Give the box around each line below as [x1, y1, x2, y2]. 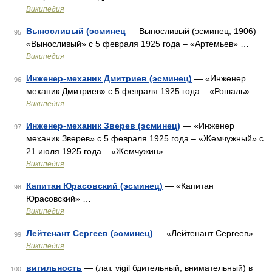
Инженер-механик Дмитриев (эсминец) [26, 73, 192, 83]
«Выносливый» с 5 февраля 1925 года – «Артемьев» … [26, 39, 249, 49]
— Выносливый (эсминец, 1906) [126, 26, 256, 36]
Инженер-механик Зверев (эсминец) [26, 121, 180, 131]
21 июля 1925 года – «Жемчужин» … [26, 146, 174, 156]
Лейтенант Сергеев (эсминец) [26, 228, 153, 238]
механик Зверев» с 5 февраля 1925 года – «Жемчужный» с [26, 134, 263, 143]
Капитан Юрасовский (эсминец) [26, 181, 163, 191]
